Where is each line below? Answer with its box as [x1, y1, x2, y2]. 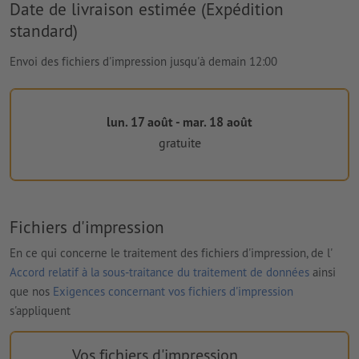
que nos [10, 283, 53, 299]
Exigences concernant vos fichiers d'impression [53, 283, 293, 299]
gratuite [158, 135, 201, 151]
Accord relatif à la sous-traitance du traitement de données [10, 264, 309, 280]
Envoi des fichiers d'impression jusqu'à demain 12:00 [10, 53, 277, 69]
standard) [10, 18, 78, 42]
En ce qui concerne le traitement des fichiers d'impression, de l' [10, 244, 332, 260]
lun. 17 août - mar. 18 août [107, 113, 252, 130]
